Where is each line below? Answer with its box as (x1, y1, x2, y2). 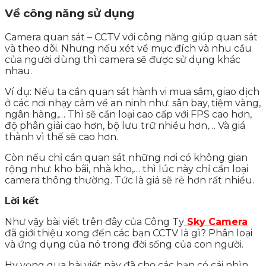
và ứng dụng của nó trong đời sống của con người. (5, 239, 243, 251)
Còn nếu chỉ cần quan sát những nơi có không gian (5, 152, 248, 164)
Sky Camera (184, 216, 248, 228)
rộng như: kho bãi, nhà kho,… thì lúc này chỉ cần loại (5, 163, 248, 175)
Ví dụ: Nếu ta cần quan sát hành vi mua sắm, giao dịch (5, 86, 259, 98)
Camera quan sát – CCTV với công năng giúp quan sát (5, 31, 258, 43)
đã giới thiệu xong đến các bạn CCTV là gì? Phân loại (5, 227, 252, 239)
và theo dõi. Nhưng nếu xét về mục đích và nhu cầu (5, 43, 252, 55)
